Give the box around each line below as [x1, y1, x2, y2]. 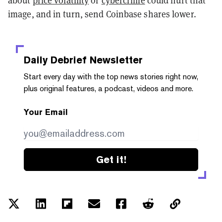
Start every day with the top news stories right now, [24, 71, 198, 81]
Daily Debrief [24, 54, 87, 66]
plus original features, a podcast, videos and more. [24, 83, 193, 93]
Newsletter [87, 54, 143, 66]
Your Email [24, 107, 68, 117]
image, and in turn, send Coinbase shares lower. [8, 8, 196, 20]
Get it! [96, 153, 126, 166]
